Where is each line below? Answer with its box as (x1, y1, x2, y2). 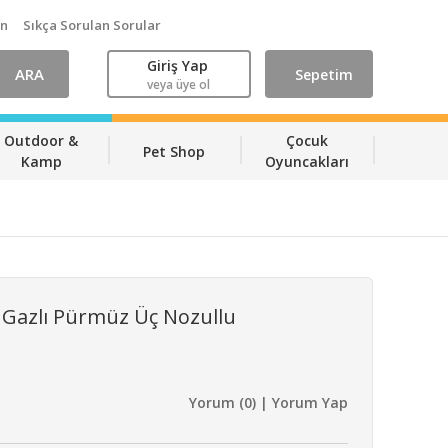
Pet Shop (142, 141, 205, 161)
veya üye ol (147, 75, 211, 93)
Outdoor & (4, 131, 79, 150)
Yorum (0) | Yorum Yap (189, 393, 348, 412)
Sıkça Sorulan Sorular (22, 15, 161, 34)
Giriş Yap (147, 55, 209, 75)
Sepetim (295, 64, 353, 84)
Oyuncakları (264, 152, 349, 171)
